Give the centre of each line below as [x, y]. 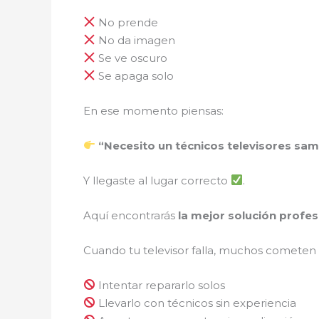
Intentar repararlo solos [161, 285]
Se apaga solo [135, 75]
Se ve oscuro [132, 58]
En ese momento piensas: [153, 110]
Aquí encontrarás [131, 215]
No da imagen [136, 40]
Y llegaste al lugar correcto [157, 180]
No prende [127, 22]
